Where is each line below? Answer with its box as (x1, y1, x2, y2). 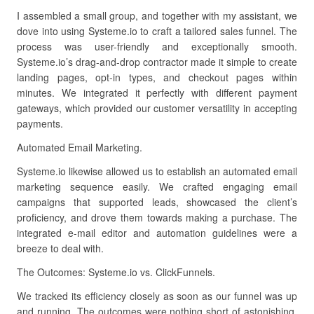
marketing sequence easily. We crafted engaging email (17, 179, 297, 193)
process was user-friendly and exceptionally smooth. (17, 39, 297, 53)
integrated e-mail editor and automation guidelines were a (17, 226, 297, 240)
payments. (17, 116, 63, 130)
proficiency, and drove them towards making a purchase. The (17, 210, 297, 224)
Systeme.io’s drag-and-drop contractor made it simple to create (17, 55, 297, 69)
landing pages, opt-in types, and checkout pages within (17, 70, 297, 84)
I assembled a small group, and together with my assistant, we (17, 8, 297, 22)
